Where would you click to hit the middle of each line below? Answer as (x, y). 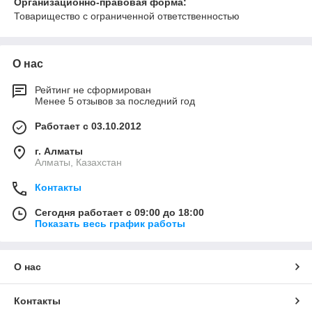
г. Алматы (59, 151)
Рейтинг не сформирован (93, 89)
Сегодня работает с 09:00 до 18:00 (119, 212)
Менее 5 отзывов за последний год (115, 101)
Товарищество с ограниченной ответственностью (127, 16)
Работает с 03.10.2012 (88, 126)
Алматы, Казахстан (78, 162)
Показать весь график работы (110, 223)
